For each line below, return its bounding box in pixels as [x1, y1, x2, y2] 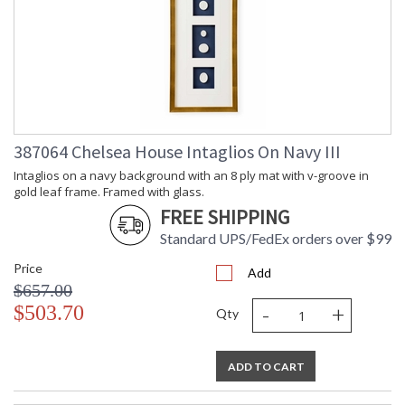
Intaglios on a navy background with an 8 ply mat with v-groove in [14, 167, 369, 184]
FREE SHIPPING [160, 204, 289, 231]
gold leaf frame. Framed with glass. [14, 184, 204, 201]
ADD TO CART [227, 360, 305, 374]
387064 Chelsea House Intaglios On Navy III [14, 140, 341, 164]
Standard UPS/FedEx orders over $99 [160, 230, 391, 248]
